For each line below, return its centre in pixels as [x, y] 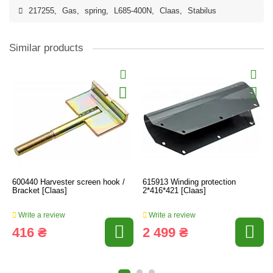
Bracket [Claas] [40, 190]
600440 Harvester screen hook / [69, 182]
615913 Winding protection [189, 182]
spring [95, 11]
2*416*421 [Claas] [174, 190]
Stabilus [202, 11]
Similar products [46, 48]
